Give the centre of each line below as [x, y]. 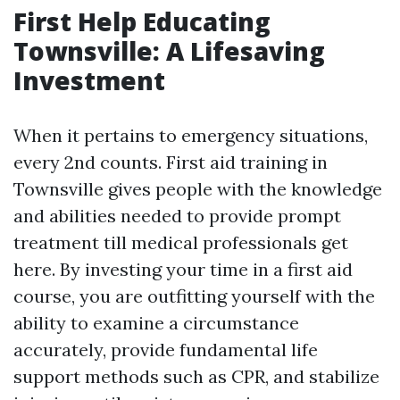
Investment [89, 81]
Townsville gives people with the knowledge [198, 189]
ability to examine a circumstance [156, 323]
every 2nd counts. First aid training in [171, 162]
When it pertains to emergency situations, [191, 136]
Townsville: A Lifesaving [169, 51]
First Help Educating [142, 22]
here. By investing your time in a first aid [183, 270]
